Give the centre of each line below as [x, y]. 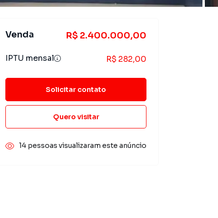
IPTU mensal [30, 58]
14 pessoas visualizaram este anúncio [83, 145]
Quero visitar [76, 117]
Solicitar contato [76, 89]
